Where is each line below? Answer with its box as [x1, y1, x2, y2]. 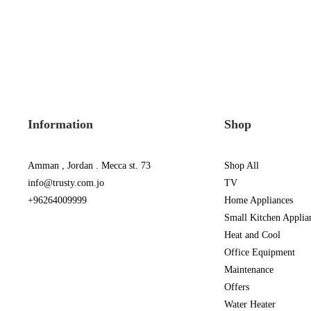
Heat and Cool [224, 230, 280, 240]
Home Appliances [224, 195, 293, 205]
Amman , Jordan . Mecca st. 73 [27, 160, 151, 171]
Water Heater [224, 299, 276, 310]
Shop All [224, 160, 259, 171]
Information [27, 117, 93, 131]
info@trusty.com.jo [27, 178, 104, 188]
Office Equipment [224, 247, 295, 258]
